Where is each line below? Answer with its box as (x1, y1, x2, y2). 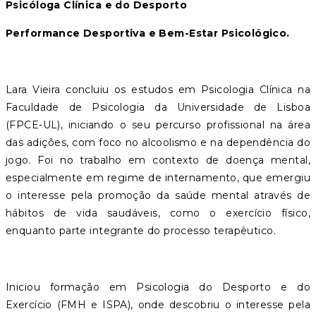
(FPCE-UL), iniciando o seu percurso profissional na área (6, 118, 310, 131)
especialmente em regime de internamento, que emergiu (6, 171, 310, 184)
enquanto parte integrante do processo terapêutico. (6, 224, 276, 237)
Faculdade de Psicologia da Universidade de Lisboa (6, 100, 310, 114)
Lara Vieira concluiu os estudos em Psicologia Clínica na (6, 83, 310, 96)
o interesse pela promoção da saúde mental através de (6, 188, 310, 202)
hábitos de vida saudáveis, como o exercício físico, (6, 206, 310, 219)
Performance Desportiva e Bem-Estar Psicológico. (6, 26, 290, 39)
